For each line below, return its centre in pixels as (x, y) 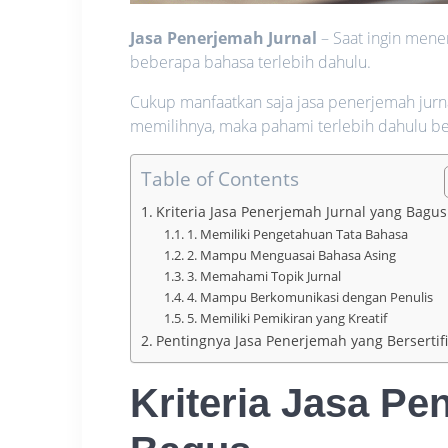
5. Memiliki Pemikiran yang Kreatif (286, 317)
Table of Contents (220, 178)
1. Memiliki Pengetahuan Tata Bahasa (297, 233)
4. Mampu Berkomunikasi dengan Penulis (309, 296)
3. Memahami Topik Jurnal (263, 275)
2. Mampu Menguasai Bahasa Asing (291, 254)
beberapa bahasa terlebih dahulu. (251, 61)
